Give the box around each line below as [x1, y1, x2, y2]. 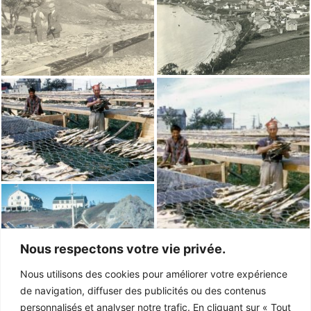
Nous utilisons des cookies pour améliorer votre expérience [20, 267, 287, 280]
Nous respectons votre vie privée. [20, 241, 226, 256]
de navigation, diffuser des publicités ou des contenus [20, 284, 266, 296]
